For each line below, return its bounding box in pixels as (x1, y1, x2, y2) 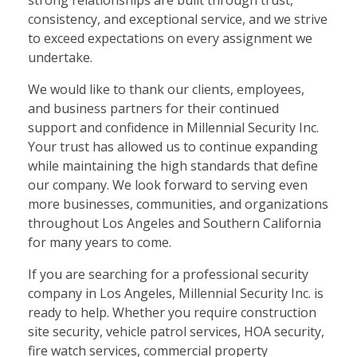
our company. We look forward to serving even (28, 176, 308, 194)
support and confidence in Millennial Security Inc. (28, 119, 319, 137)
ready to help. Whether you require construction (28, 304, 316, 322)
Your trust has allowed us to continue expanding (28, 138, 318, 156)
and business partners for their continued (28, 100, 279, 118)
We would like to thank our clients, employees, (28, 80, 304, 99)
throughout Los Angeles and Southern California (28, 214, 321, 233)
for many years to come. (28, 233, 171, 252)
